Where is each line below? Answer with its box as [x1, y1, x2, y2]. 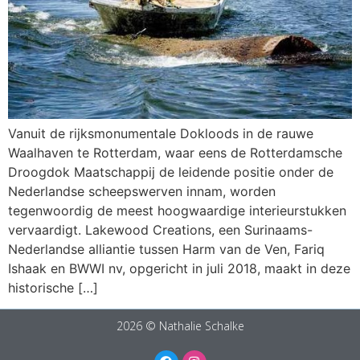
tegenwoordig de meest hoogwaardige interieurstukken [8, 202, 346, 219]
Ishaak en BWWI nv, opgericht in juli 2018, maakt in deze [8, 260, 350, 276]
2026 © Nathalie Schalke [116, 317, 244, 333]
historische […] [8, 279, 98, 296]
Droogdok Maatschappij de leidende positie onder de [8, 163, 333, 180]
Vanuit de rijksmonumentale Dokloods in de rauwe [8, 125, 313, 141]
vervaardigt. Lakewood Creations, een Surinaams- [8, 221, 313, 238]
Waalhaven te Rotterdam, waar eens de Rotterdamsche [8, 144, 342, 161]
